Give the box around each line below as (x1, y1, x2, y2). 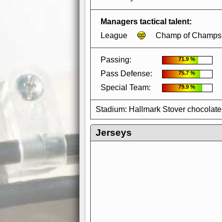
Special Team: (101, 83, 151, 92)
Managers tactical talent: (101, 17, 192, 26)
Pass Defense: (101, 69, 152, 78)
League (101, 31, 127, 40)
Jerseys (96, 127, 132, 138)
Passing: (101, 55, 131, 64)
